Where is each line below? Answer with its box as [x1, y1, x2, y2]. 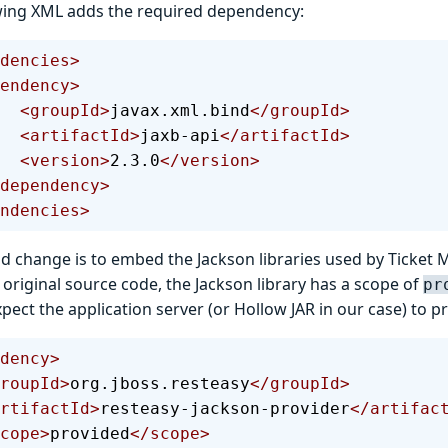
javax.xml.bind [110, 100, 250, 120]
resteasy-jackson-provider [100, 398, 350, 418]
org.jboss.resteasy [70, 373, 250, 393]
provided [50, 423, 130, 443]
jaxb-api [140, 125, 220, 145]
